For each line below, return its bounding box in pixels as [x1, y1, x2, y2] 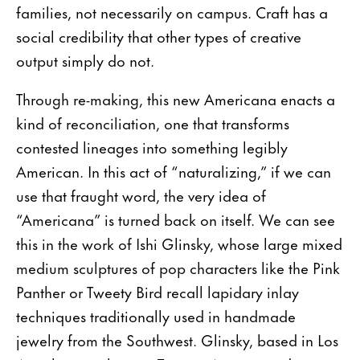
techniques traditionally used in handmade [16, 303, 296, 327]
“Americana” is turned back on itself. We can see [16, 207, 335, 231]
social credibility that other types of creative [16, 23, 301, 47]
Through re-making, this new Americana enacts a [16, 86, 335, 110]
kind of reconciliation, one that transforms [16, 110, 289, 134]
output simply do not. [16, 47, 158, 72]
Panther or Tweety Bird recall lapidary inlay [16, 279, 299, 303]
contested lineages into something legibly [16, 134, 288, 158]
